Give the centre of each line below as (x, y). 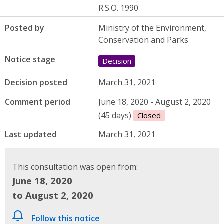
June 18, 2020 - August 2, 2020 (154, 102)
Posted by (25, 28)
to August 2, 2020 (53, 195)
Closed (149, 116)
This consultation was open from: (75, 167)
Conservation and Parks (143, 40)
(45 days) (116, 116)
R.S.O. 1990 (118, 8)
